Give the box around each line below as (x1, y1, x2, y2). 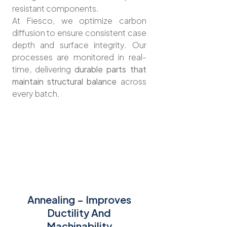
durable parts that (74, 63, 146, 74)
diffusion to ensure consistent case (12, 27, 146, 38)
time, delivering (12, 63, 74, 74)
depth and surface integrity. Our (12, 39, 146, 50)
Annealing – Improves (27, 193, 131, 206)
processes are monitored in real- (12, 51, 146, 62)
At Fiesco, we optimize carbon (12, 15, 146, 26)
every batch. (12, 88, 60, 99)
